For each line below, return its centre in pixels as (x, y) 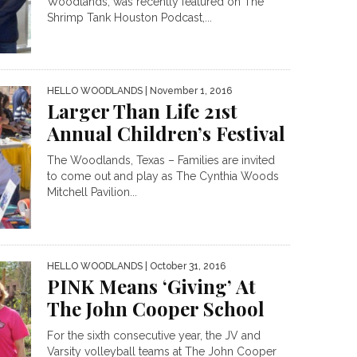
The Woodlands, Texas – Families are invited (161, 161)
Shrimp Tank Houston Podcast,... (129, 17)
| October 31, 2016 (184, 266)
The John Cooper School (156, 308)
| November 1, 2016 (187, 91)
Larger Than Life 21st (142, 111)
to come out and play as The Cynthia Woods (163, 177)
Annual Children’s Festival (166, 133)
